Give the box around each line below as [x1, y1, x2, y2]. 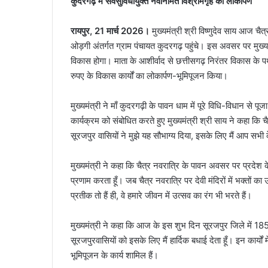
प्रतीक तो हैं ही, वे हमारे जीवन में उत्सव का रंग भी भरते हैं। [71, 189, 252, 201]
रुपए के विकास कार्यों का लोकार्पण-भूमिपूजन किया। [71, 69, 228, 81]
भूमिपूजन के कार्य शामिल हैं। [71, 249, 159, 261]
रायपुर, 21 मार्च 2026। [71, 25, 152, 36]
